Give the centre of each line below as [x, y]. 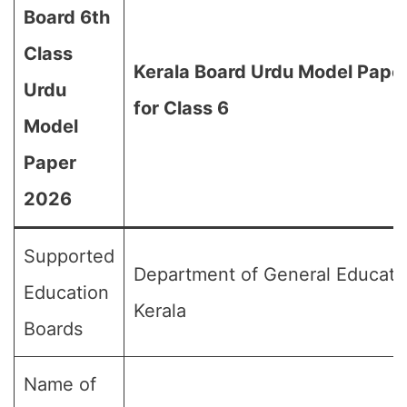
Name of [60, 384]
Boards [53, 329]
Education [66, 293]
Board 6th [67, 17]
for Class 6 [181, 108]
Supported [69, 256]
